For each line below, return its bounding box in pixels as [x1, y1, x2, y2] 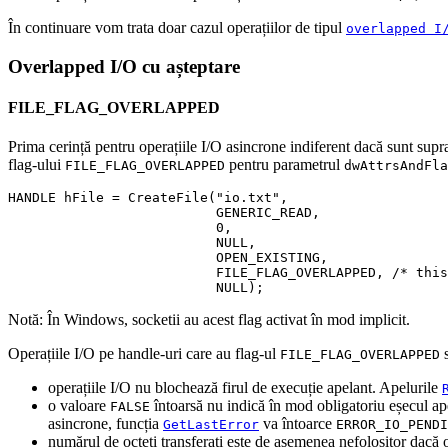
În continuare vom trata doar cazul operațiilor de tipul [8, 19, 346, 37]
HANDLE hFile [8, 190, 112, 206]
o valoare [48, 397, 110, 415]
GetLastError [163, 417, 259, 433]
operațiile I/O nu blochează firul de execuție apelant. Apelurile [48, 379, 442, 397]
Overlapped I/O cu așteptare [8, 55, 240, 77]
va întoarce [259, 415, 336, 433]
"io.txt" [216, 190, 280, 206]
